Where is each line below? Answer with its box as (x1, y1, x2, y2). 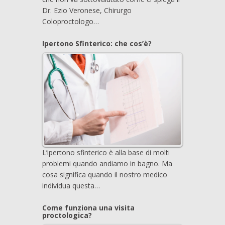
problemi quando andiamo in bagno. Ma (42, 158, 172, 168)
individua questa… (42, 180, 100, 190)
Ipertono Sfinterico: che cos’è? (42, 38, 152, 48)
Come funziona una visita (42, 202, 135, 212)
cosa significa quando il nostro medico (42, 169, 167, 179)
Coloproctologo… (42, 16, 99, 26)
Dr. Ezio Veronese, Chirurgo (42, 5, 132, 15)
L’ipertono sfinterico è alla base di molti (42, 147, 170, 157)
